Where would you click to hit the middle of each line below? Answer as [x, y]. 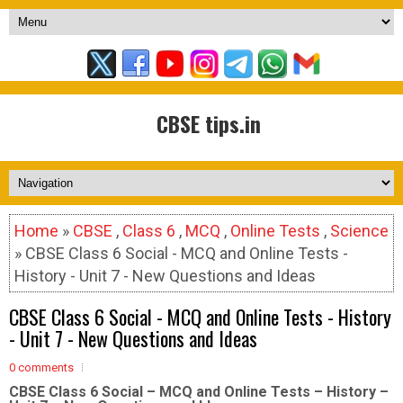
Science [359, 231]
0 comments [41, 367]
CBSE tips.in [208, 123]
